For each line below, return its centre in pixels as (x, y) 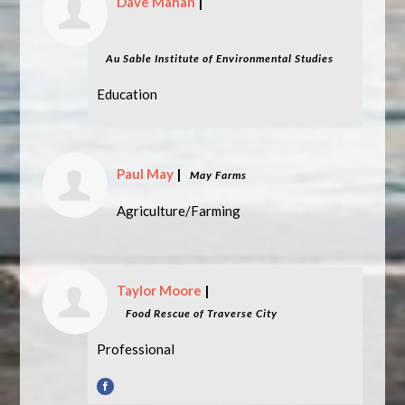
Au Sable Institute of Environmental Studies (220, 58)
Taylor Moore (160, 290)
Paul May (146, 174)
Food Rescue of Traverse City (202, 313)
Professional (136, 349)
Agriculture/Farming (179, 211)
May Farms (219, 175)
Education (127, 94)
